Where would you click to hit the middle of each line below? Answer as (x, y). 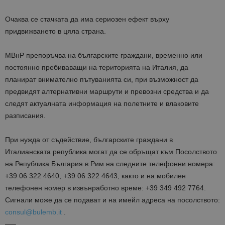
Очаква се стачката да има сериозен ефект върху (87, 19)
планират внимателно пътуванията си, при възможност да (102, 80)
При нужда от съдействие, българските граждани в (89, 140)
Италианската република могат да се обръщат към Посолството (111, 152)
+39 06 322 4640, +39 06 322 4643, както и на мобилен (95, 176)
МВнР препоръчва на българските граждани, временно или (104, 55)
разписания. (25, 116)
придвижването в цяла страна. (55, 31)
